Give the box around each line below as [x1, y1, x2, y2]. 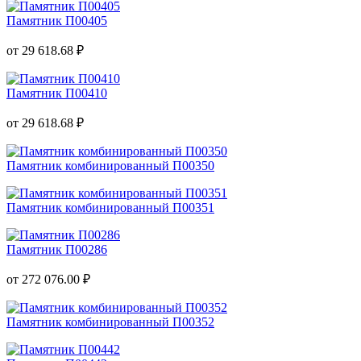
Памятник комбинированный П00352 [6, 314, 214, 329]
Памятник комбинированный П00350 [6, 158, 214, 172]
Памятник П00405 [6, 13, 107, 27]
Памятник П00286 [6, 242, 107, 256]
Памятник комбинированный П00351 [6, 200, 214, 214]
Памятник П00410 [6, 85, 107, 100]
